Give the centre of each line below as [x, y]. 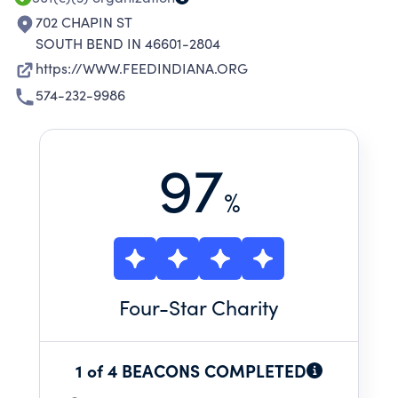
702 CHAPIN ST [84, 22]
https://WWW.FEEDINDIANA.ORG [142, 68]
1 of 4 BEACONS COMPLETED [191, 370]
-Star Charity [219, 307]
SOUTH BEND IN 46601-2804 [128, 43]
